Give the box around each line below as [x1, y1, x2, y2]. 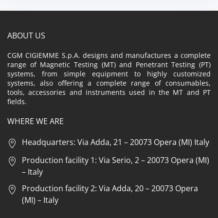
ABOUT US [7, 30, 45, 41]
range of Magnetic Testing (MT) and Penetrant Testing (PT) [7, 60, 211, 70]
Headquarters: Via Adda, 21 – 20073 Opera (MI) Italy [22, 137, 209, 148]
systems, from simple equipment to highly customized [7, 69, 211, 79]
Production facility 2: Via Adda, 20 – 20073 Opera [22, 183, 198, 194]
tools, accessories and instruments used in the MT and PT [7, 88, 211, 97]
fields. [7, 97, 27, 107]
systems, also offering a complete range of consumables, [7, 78, 211, 88]
